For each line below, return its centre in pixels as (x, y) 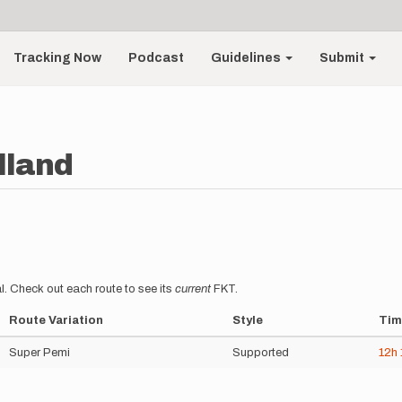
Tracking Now (58, 58)
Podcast (157, 58)
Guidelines (248, 58)
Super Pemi (39, 353)
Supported (261, 353)
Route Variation (56, 320)
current (193, 289)
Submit (344, 58)
